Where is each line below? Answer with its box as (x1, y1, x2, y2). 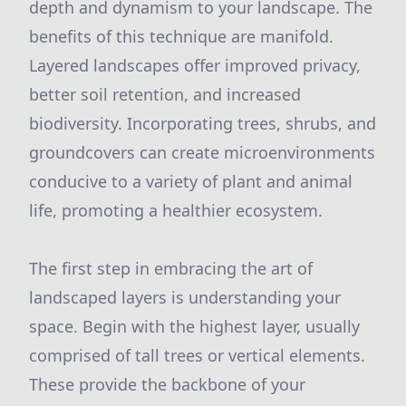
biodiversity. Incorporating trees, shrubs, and (29, 112, 376, 134)
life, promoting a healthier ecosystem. (29, 199, 323, 221)
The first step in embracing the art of (29, 257, 313, 279)
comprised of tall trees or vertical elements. (29, 344, 365, 366)
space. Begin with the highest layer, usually (29, 315, 360, 337)
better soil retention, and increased (29, 83, 301, 105)
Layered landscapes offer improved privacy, (29, 54, 361, 76)
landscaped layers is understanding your (29, 286, 341, 308)
